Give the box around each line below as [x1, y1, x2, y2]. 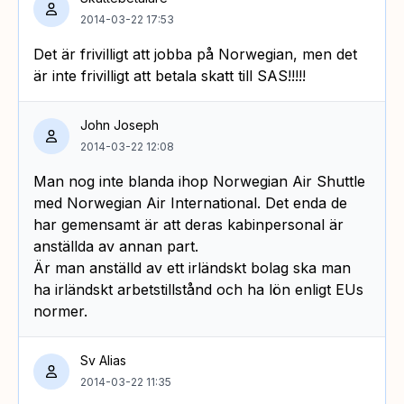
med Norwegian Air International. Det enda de [33, 193, 347, 212]
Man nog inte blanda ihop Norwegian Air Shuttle [33, 171, 365, 190]
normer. [33, 301, 87, 320]
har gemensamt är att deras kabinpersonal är [33, 215, 344, 234]
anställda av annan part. [33, 236, 198, 255]
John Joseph [80, 116, 159, 133]
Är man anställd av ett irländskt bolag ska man [33, 258, 351, 277]
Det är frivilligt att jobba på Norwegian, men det [33, 44, 357, 63]
